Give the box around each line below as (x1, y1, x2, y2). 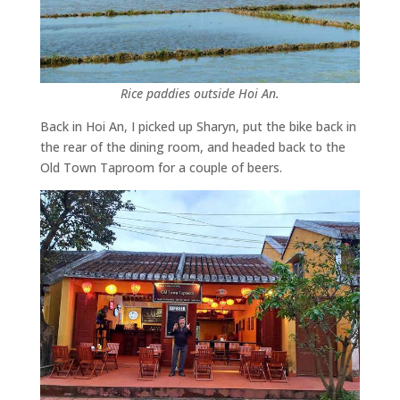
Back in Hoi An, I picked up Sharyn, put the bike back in (39, 117, 356, 135)
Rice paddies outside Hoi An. (120, 84, 279, 102)
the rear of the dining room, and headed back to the (39, 137, 346, 155)
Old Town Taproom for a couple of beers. (39, 158, 282, 176)
